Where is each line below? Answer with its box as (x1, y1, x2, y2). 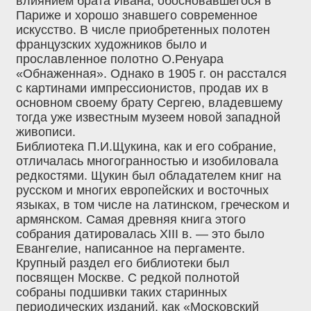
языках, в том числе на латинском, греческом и (16, 198, 289, 212)
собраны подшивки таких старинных (16, 285, 227, 300)
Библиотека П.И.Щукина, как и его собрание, (16, 140, 276, 154)
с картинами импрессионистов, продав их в (16, 81, 269, 96)
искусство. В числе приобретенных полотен (16, 23, 270, 37)
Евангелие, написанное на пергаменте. (16, 242, 245, 256)
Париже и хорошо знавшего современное (16, 8, 258, 23)
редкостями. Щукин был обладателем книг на (16, 169, 281, 183)
